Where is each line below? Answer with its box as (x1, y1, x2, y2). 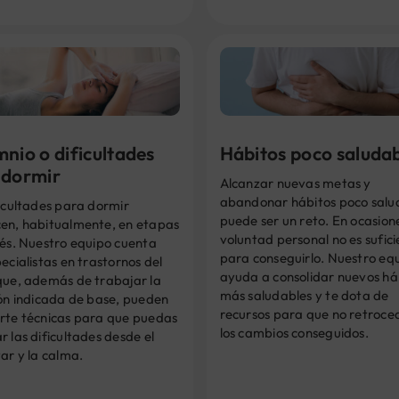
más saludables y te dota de (219, 287, 389, 305)
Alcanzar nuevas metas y (219, 175, 371, 192)
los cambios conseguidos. (219, 324, 369, 342)
